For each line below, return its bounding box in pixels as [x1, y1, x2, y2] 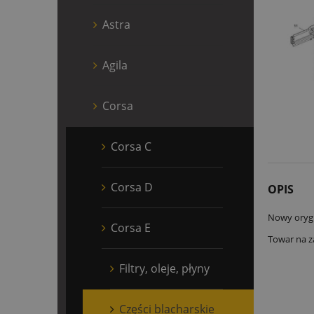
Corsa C [111, 138, 151, 154]
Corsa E [111, 219, 151, 235]
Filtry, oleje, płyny [119, 260, 210, 276]
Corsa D [111, 179, 153, 195]
